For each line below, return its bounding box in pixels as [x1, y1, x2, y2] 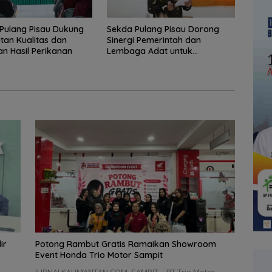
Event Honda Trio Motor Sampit [35, 250, 163, 261]
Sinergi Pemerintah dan [106, 34, 201, 46]
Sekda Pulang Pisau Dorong [106, 23, 219, 35]
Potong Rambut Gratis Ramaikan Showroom [35, 239, 216, 250]
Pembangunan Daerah [106, 56, 199, 67]
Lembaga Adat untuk [106, 45, 192, 56]
